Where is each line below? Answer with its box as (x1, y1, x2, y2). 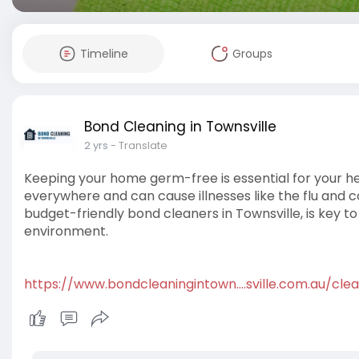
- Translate (111, 138, 167, 153)
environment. (24, 222, 108, 240)
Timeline (79, 46, 128, 62)
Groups (232, 46, 272, 62)
